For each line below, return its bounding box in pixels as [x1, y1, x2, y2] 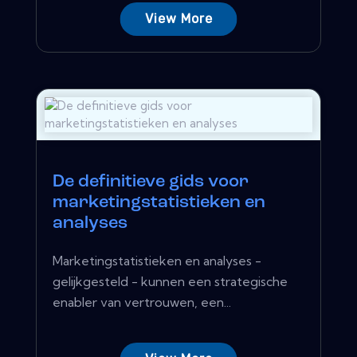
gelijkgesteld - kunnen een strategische [53, 273, 288, 289]
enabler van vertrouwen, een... [53, 293, 231, 310]
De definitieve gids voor [53, 172, 249, 191]
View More [144, 10, 213, 26]
